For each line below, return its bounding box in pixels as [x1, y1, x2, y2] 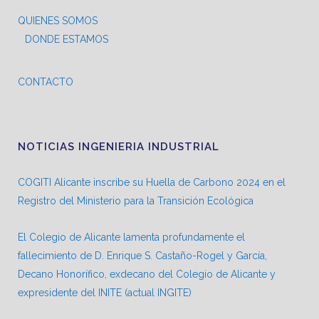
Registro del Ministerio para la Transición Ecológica [18, 195, 253, 206]
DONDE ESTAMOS [25, 33, 108, 45]
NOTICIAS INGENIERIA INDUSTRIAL [18, 140, 219, 153]
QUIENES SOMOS [18, 15, 98, 26]
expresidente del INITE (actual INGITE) [18, 287, 192, 298]
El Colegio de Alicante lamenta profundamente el [18, 231, 245, 243]
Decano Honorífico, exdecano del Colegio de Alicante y [18, 268, 276, 280]
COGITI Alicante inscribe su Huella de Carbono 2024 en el [18, 177, 286, 188]
